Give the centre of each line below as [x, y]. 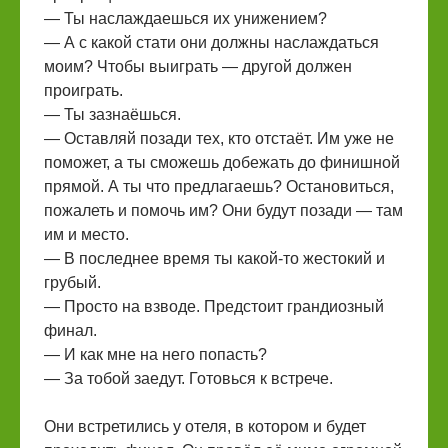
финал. [70, 330]
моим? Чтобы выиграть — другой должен [198, 66]
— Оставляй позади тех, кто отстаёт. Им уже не [219, 138]
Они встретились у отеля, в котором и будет [205, 426]
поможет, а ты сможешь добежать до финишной [222, 162]
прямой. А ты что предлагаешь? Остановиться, [219, 186]
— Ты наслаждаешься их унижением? [185, 18]
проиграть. [83, 90]
